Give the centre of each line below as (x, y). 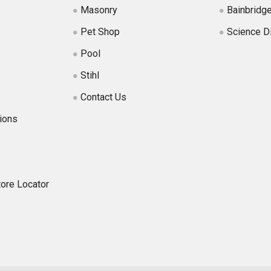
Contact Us (104, 97)
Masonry (99, 10)
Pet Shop (100, 31)
